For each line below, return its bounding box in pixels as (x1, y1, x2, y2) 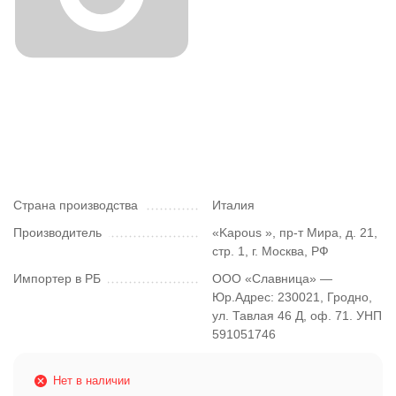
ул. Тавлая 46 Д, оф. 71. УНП (212, 308, 382, 323)
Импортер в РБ (13, 271, 101, 286)
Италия (212, 198, 255, 212)
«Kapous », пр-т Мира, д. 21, (212, 225, 377, 240)
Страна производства (13, 198, 138, 212)
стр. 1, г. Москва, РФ (212, 244, 329, 258)
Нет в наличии (53, 374, 130, 387)
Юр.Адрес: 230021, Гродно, (212, 290, 372, 304)
